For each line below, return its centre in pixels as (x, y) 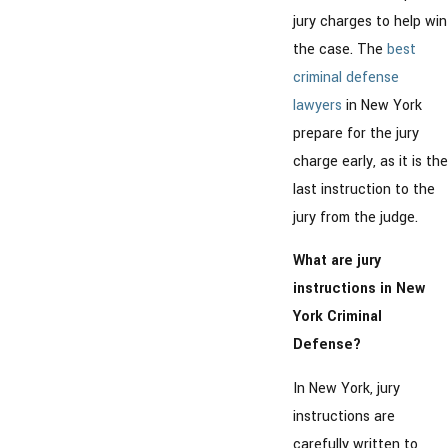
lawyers (317, 105)
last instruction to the (363, 189)
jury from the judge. (355, 217)
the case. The (339, 49)
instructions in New (358, 289)
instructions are (343, 416)
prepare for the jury (355, 133)
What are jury (336, 261)
